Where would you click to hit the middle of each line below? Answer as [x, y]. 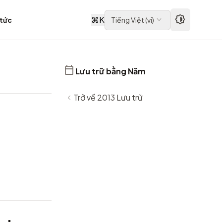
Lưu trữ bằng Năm [111, 71]
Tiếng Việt [128, 20]
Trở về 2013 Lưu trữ [108, 97]
